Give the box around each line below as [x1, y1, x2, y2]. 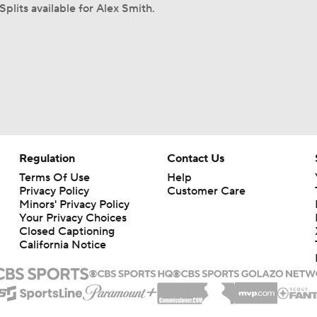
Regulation [18, 151, 75, 166]
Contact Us [166, 151, 224, 166]
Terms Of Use [18, 171, 90, 185]
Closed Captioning [18, 224, 115, 238]
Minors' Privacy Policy [18, 197, 129, 212]
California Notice [18, 238, 106, 252]
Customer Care [166, 184, 246, 198]
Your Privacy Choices [18, 211, 127, 225]
